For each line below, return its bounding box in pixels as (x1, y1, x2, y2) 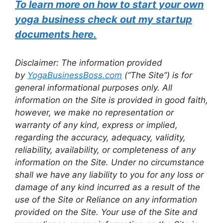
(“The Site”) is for (122, 70, 192, 81)
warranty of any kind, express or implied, (15, 120, 178, 130)
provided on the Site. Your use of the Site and (15, 207, 198, 218)
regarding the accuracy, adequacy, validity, (15, 132, 186, 143)
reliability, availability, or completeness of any (15, 145, 196, 155)
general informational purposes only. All (15, 83, 172, 93)
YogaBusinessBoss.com (27, 70, 122, 81)
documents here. (15, 28, 97, 41)
